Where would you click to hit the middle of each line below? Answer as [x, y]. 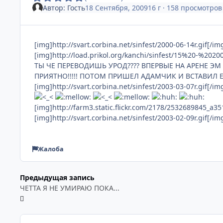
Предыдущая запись [57, 178]
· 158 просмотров [191, 7]
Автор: [55, 7]
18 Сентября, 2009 [116, 7]
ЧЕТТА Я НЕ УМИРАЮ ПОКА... [70, 188]
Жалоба [51, 149]
